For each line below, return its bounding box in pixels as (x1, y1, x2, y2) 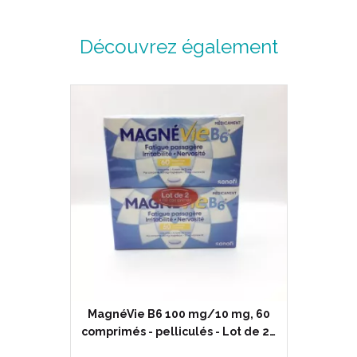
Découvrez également (79, 35, 278, 58)
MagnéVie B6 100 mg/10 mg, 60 (87, 308, 270, 320)
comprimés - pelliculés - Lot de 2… (81, 325, 276, 338)
